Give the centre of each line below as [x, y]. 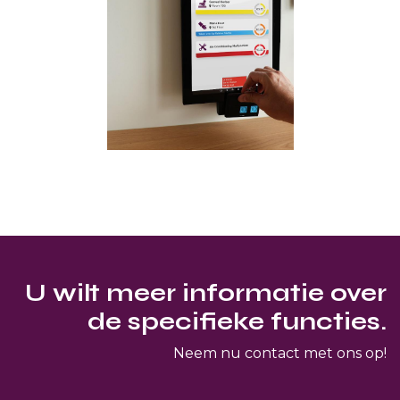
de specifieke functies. [237, 321]
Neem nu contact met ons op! [280, 353]
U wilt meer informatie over [206, 292]
